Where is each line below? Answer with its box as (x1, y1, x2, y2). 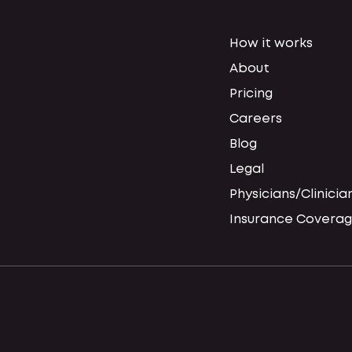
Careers (229, 112, 282, 125)
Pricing (229, 87, 273, 100)
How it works (229, 37, 313, 49)
